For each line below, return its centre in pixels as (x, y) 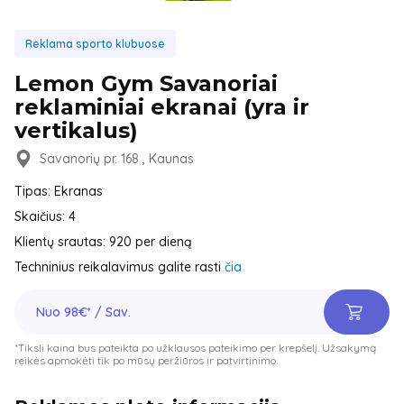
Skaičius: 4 (45, 216)
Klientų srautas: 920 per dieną (103, 242)
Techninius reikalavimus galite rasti (119, 267)
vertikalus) (76, 130)
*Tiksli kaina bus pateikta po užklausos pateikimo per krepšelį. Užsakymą (195, 348)
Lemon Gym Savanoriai (146, 83)
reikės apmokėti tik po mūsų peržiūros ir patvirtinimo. (146, 360)
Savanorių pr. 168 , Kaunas (117, 159)
